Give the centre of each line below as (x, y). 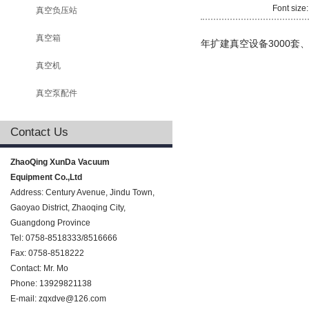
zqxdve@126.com (72, 299)
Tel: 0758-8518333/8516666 (64, 238)
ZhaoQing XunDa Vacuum (60, 162)
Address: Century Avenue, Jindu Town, (82, 192)
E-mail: (24, 299)
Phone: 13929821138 (51, 283)
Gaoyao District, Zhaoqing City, (68, 208)
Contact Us (39, 132)
